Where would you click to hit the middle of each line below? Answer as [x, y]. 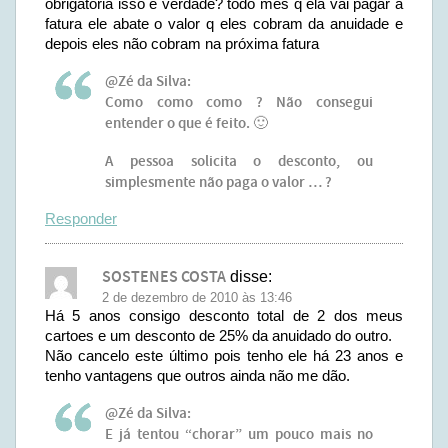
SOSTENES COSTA [164, 277]
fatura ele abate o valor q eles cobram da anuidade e [224, 23]
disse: [251, 276]
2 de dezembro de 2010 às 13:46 [197, 297]
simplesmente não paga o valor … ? [218, 183]
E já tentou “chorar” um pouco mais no [239, 435]
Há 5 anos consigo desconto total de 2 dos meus [224, 315]
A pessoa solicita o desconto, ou [239, 162]
